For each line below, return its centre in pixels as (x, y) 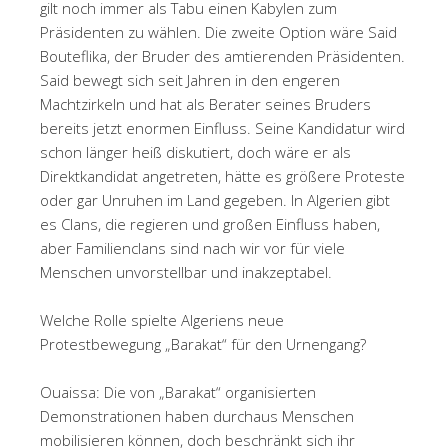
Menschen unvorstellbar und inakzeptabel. (186, 271)
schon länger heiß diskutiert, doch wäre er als (195, 151)
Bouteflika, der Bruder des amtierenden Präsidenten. (222, 55)
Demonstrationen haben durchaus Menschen (197, 415)
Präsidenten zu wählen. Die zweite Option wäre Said (218, 31)
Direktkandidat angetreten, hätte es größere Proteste (222, 175)
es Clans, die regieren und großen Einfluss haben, (210, 223)
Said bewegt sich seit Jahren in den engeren (190, 79)
